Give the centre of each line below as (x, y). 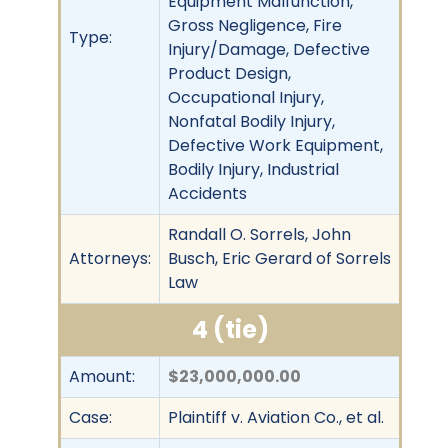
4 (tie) (230, 329)
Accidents (207, 193)
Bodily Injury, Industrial (253, 169)
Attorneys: (110, 258)
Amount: (102, 376)
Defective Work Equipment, (275, 145)
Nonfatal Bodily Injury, (251, 121)
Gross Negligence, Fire (255, 25)
